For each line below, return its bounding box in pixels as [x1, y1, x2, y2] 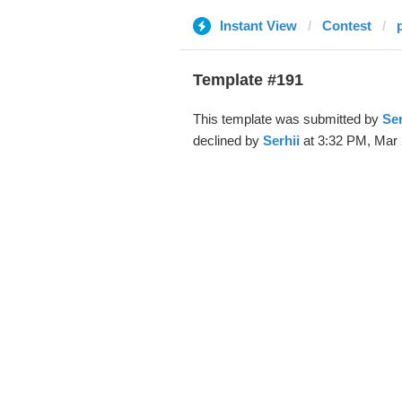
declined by [192, 133, 263, 148]
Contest [321, 18, 371, 33]
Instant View [219, 18, 297, 33]
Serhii [262, 133, 300, 148]
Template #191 [192, 71, 303, 89]
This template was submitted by [192, 111, 382, 127]
